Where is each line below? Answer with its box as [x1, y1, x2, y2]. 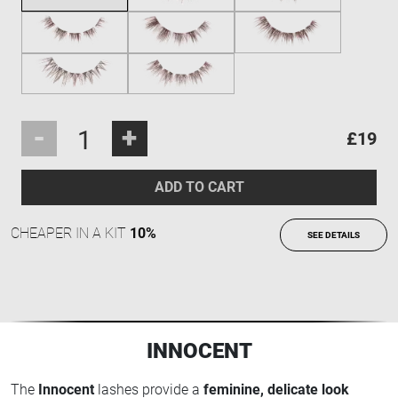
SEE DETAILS [307, 229, 360, 240]
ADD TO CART [154, 178, 244, 195]
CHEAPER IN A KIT [11, 224, 130, 242]
